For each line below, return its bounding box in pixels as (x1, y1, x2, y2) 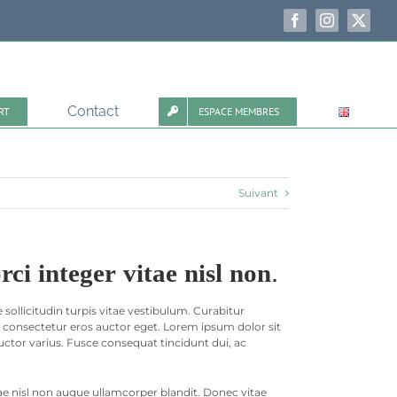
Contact (66, 103, 119, 120)
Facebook (293, 19, 349, 34)
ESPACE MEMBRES (198, 105, 279, 118)
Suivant (238, 186, 278, 199)
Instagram (325, 19, 381, 34)
